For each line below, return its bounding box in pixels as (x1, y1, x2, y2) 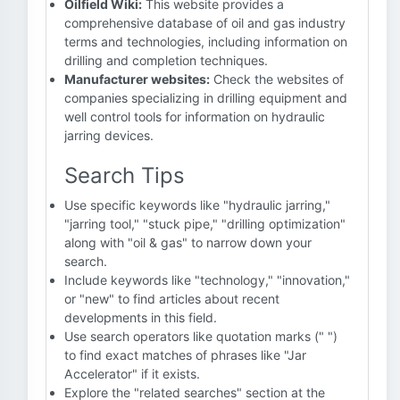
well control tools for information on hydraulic (64, 109, 325, 124)
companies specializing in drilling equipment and (64, 90, 347, 105)
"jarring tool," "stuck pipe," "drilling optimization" (64, 216, 346, 231)
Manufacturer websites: (64, 71, 210, 87)
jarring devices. (64, 128, 154, 143)
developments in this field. (64, 310, 217, 325)
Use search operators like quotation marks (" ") (64, 329, 337, 344)
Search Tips (64, 162, 185, 188)
